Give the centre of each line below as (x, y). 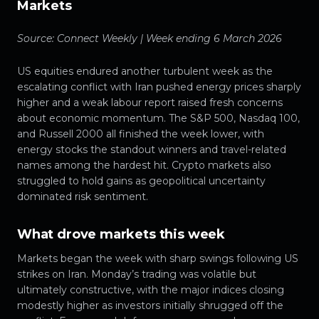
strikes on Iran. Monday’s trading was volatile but (137, 274)
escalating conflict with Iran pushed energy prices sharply (159, 87)
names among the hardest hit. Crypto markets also (144, 166)
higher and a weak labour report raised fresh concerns (150, 103)
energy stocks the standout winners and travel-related (152, 150)
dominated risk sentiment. (83, 197)
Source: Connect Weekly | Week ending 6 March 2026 (150, 39)
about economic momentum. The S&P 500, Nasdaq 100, (158, 119)
